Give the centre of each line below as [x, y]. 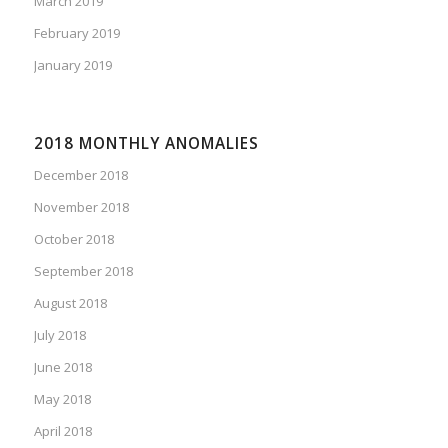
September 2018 [83, 270]
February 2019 [76, 32]
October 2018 [73, 238]
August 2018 [70, 302]
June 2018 [62, 366]
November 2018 [81, 206]
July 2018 [59, 334]
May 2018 [62, 398]
